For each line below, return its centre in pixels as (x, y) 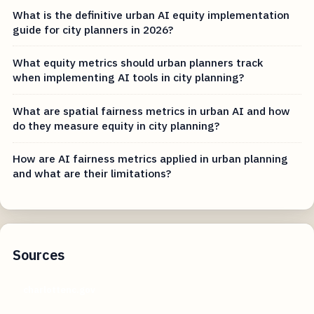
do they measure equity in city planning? (116, 125)
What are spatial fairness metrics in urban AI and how (152, 110)
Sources (39, 255)
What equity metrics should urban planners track (138, 63)
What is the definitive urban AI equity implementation (151, 14)
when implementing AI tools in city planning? (129, 77)
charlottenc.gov (59, 290)
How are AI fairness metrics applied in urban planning (151, 159)
